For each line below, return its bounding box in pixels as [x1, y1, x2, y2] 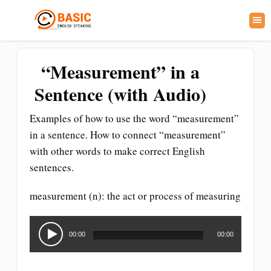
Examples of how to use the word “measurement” [30, 111, 239, 125]
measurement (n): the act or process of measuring [30, 189, 241, 203]
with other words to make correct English [30, 144, 205, 158]
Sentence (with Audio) [34, 80, 206, 107]
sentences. [30, 160, 74, 174]
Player [29, 229, 55, 243]
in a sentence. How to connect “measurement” [30, 128, 226, 142]
